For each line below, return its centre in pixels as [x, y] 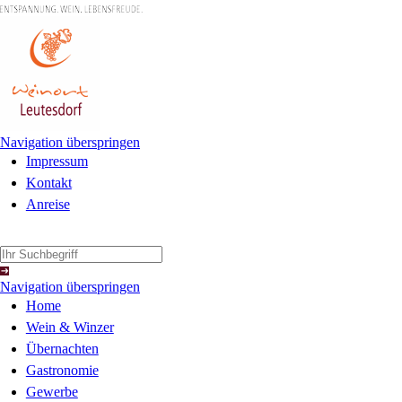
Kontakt [48, 183]
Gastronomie [62, 370]
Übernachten [62, 349]
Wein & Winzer [70, 327]
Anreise [48, 204]
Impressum [57, 161]
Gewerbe [52, 392]
